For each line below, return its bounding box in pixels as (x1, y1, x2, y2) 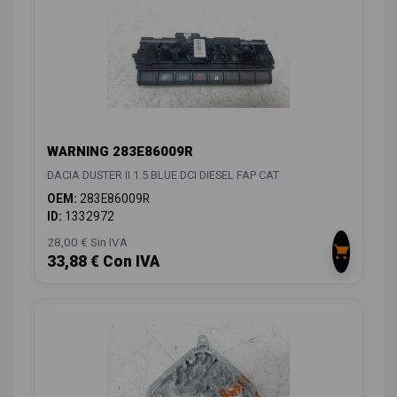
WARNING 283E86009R (47, 144, 193, 160)
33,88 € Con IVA (47, 253, 160, 271)
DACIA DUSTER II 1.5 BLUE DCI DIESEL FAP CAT (47, 168, 279, 183)
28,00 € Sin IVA (47, 235, 128, 250)
